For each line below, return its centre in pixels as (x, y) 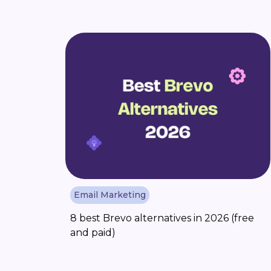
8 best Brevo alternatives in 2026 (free (162, 218)
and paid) (93, 232)
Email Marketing (110, 195)
